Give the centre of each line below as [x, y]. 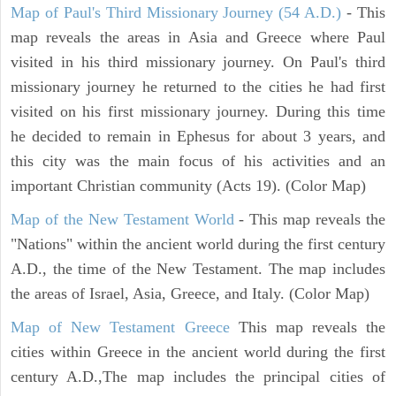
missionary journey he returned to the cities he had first [198, 86]
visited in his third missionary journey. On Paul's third [198, 61]
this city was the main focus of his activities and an [198, 160]
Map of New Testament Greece [120, 327]
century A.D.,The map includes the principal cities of [198, 376]
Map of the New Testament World [122, 219]
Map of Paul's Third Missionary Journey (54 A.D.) [176, 12]
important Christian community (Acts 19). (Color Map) [188, 185]
